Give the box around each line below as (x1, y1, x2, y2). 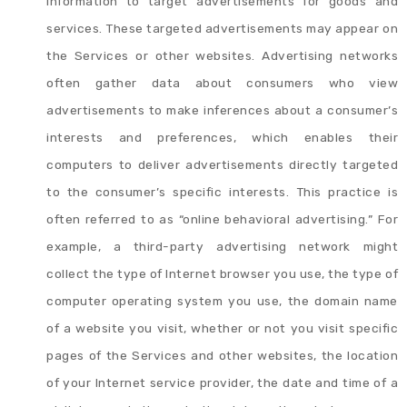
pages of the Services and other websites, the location (46, 347, 398, 362)
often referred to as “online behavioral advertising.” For (46, 211, 398, 226)
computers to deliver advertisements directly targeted (46, 156, 398, 172)
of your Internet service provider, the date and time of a (46, 374, 398, 390)
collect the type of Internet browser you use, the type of (46, 265, 398, 281)
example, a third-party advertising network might (46, 238, 398, 253)
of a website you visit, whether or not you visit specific (46, 320, 398, 335)
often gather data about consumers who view (46, 74, 398, 90)
